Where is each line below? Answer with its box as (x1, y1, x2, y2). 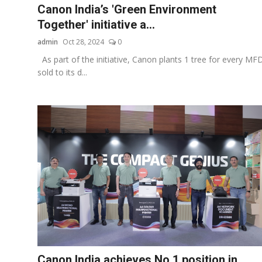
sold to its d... (37, 66, 87, 78)
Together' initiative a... (37, 17, 155, 32)
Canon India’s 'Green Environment (37, 2, 216, 16)
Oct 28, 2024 (63, 36, 104, 47)
